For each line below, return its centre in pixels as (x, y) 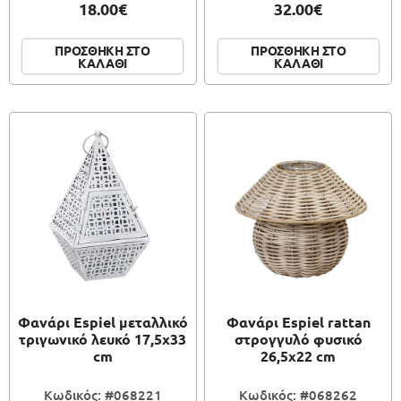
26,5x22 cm (299, 356)
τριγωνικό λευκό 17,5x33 (103, 339)
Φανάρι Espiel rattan (298, 322)
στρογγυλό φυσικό (298, 339)
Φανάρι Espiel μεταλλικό (102, 322)
